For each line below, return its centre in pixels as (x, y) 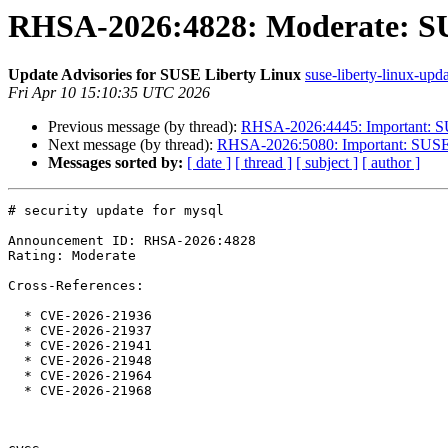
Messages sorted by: (115, 163)
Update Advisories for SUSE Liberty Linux (154, 75)
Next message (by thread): (132, 145)
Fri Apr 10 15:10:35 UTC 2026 (109, 93)
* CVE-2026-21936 (16, 316)
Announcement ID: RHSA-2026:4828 (132, 241)
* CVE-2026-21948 (16, 361)
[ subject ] (327, 163)
